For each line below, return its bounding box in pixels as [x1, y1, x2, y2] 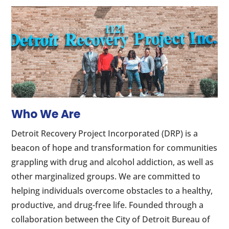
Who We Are [11, 106, 81, 123]
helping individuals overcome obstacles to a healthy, [11, 185, 213, 197]
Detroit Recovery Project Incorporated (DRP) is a [11, 128, 198, 140]
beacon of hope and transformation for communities [11, 142, 218, 154]
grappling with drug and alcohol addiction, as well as [11, 156, 214, 168]
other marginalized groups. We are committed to [11, 171, 201, 182]
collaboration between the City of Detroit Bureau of [11, 214, 211, 225]
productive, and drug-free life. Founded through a [11, 199, 204, 211]
